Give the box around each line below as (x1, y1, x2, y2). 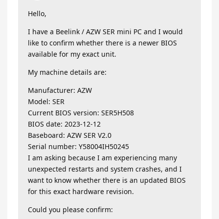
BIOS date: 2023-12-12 (28, 119, 101, 129)
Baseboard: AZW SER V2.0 (28, 131, 111, 140)
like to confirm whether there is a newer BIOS (28, 38, 177, 48)
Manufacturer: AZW (28, 86, 92, 95)
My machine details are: (28, 67, 107, 77)
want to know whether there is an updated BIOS (28, 175, 186, 185)
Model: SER (28, 97, 65, 107)
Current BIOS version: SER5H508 (28, 108, 134, 118)
